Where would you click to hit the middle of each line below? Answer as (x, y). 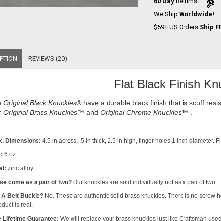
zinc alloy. (20, 168)
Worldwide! (197, 14)
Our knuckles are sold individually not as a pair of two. (145, 182)
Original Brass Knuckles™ (44, 112)
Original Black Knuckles (40, 103)
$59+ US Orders (177, 27)
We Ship (167, 14)
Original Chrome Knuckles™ (144, 112)
